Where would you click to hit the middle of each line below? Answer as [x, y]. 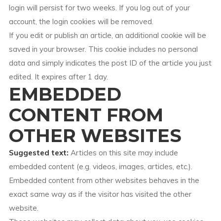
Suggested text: [39, 153]
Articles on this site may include [124, 153]
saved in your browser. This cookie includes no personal [103, 49]
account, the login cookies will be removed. [81, 21]
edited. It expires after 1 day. [58, 77]
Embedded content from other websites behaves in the [104, 180]
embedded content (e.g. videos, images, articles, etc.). [100, 166]
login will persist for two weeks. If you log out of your [99, 8]
